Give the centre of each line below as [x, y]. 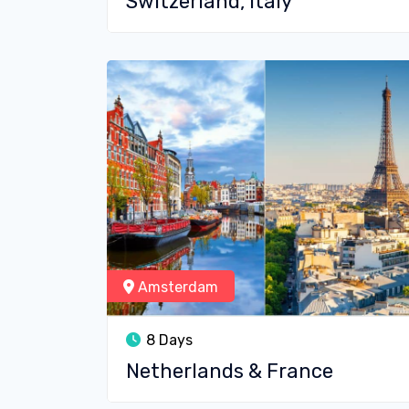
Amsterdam [176, 287]
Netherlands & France [230, 371]
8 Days [168, 340]
